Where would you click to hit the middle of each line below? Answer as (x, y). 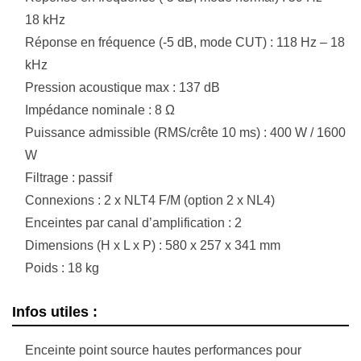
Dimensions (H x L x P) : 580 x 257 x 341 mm (153, 245)
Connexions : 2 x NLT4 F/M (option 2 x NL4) (150, 200)
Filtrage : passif (68, 177)
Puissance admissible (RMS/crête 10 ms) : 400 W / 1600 (185, 132)
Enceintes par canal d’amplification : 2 (133, 222)
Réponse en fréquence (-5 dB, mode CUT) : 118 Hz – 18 (185, 42)
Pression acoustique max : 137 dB (122, 87)
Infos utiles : (55, 311)
